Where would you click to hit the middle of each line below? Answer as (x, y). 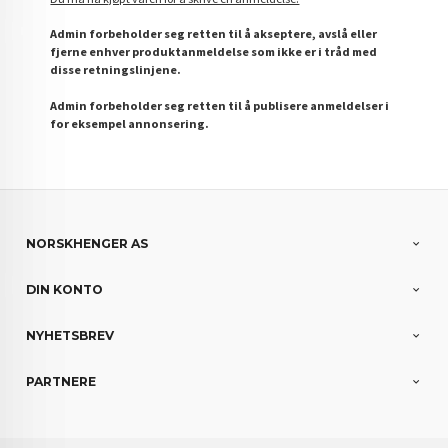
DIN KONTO (65, 290)
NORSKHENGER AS (87, 244)
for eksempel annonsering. (130, 123)
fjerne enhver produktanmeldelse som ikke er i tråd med (214, 52)
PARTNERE (61, 382)
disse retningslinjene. (116, 70)
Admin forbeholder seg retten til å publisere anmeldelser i (220, 105)
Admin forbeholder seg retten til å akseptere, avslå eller (214, 34)
